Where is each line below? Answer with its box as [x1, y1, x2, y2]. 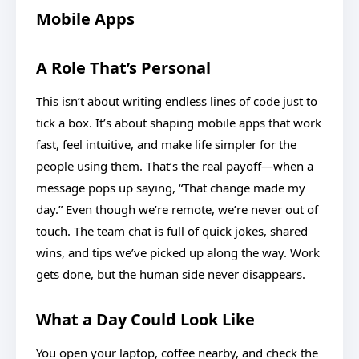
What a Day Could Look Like [36, 309, 255, 330]
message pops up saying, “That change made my [36, 179, 305, 196]
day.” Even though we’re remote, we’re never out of [36, 201, 318, 217]
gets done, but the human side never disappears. [36, 266, 305, 282]
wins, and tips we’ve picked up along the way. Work [36, 244, 320, 260]
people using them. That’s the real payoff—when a [36, 158, 313, 174]
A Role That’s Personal [36, 57, 211, 79]
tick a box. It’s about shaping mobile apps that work [36, 115, 321, 131]
